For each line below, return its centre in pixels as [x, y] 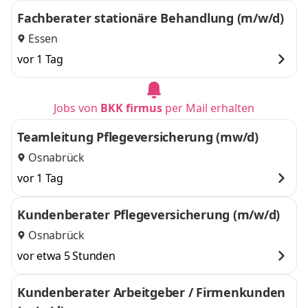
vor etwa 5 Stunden [66, 256]
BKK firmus [131, 108]
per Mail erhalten [208, 108]
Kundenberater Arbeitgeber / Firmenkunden [151, 292]
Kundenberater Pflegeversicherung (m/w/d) [148, 214]
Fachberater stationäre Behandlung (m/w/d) [151, 18]
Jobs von [77, 108]
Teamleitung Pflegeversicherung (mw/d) [138, 137]
